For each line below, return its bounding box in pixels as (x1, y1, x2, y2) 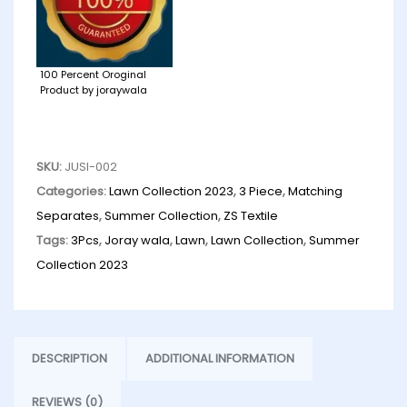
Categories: (36, 183, 109, 201)
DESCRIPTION (32, 350, 107, 368)
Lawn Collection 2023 (109, 183, 233, 201)
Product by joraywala (40, 83, 147, 98)
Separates (36, 207, 99, 225)
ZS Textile (223, 207, 278, 225)
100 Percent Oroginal (40, 67, 146, 83)
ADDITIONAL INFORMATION (145, 350, 294, 368)
